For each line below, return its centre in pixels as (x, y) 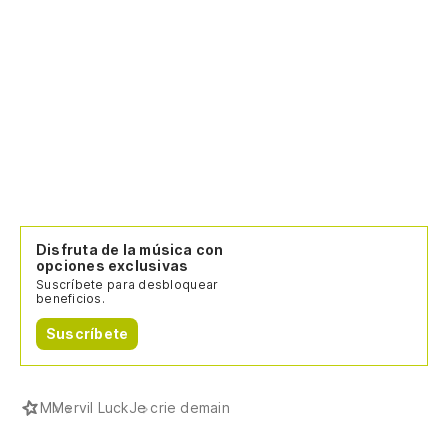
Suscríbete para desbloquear (127, 285)
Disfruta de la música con (130, 250)
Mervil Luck (90, 408)
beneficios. (70, 299)
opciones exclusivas (112, 266)
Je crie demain (179, 408)
